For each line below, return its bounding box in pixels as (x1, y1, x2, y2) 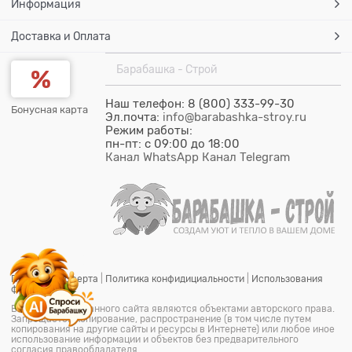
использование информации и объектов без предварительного (11, 334, 299, 346)
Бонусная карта (11, 104, 88, 116)
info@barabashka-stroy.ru (163, 111, 306, 124)
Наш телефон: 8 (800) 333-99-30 (105, 97, 295, 111)
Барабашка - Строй (116, 63, 218, 76)
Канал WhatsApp (105, 151, 199, 164)
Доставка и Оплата (11, 30, 111, 43)
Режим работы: (105, 124, 192, 137)
